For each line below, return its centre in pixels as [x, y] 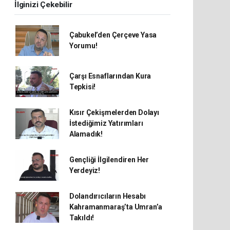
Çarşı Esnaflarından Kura [110, 76]
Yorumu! [83, 46]
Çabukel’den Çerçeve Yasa [113, 35]
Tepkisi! [82, 87]
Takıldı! [82, 218]
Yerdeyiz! [85, 170]
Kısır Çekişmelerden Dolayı [114, 112]
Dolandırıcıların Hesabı [107, 196]
